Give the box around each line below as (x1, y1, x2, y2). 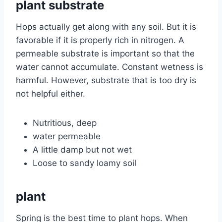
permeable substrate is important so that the (16, 48, 195, 58)
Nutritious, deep (33, 117, 97, 128)
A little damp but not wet (33, 144, 132, 155)
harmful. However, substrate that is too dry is (16, 75, 196, 85)
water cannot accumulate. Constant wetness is (16, 61, 203, 72)
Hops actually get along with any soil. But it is (16, 21, 196, 32)
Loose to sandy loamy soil (33, 158, 136, 168)
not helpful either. (16, 88, 85, 99)
